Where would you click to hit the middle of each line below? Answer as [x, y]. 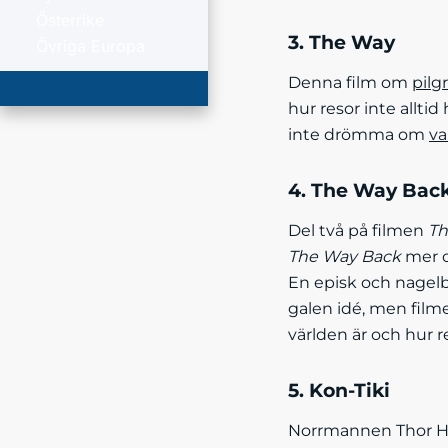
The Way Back [344, 256]
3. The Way [341, 42]
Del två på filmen [358, 230]
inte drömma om [358, 134]
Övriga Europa [90, 46]
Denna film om [350, 82]
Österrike [70, 20]
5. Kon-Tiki [339, 390]
